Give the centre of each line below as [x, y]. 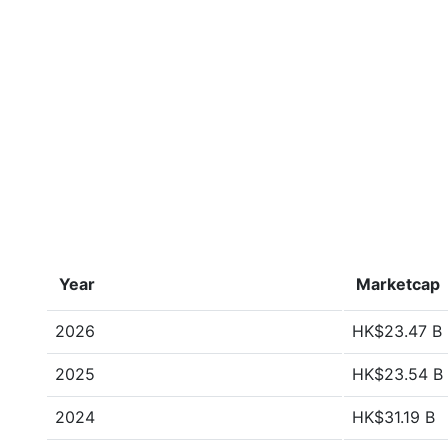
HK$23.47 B [397, 331]
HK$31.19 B [393, 417]
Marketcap [398, 284]
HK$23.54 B [397, 374]
